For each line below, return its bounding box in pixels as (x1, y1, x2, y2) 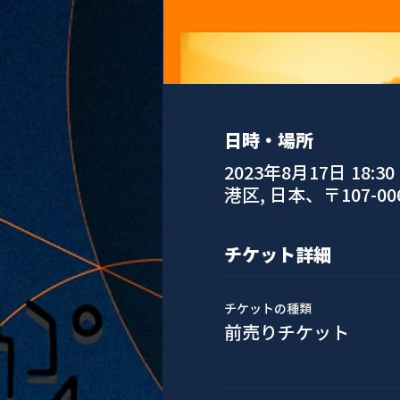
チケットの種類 (223, 299, 312, 317)
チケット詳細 (223, 241, 331, 267)
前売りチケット (223, 319, 349, 345)
